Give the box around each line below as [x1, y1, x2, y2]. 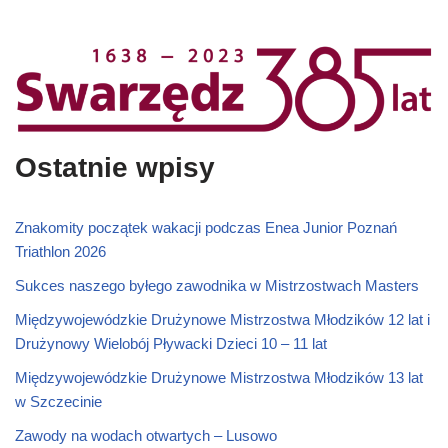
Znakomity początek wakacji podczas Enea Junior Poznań [15, 218, 397, 236]
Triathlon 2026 [15, 242, 106, 260]
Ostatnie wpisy [15, 151, 215, 183]
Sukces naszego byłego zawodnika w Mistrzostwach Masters [15, 276, 419, 294]
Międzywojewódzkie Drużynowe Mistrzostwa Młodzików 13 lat [15, 368, 423, 386]
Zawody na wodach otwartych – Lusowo [15, 426, 277, 444]
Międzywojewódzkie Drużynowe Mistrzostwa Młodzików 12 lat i [15, 310, 430, 328]
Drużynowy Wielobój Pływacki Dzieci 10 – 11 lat [15, 334, 327, 352]
